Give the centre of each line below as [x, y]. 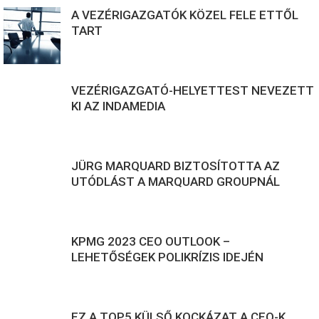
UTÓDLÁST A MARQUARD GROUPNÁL [176, 182]
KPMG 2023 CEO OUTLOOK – [151, 241]
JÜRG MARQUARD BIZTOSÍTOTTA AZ [176, 166]
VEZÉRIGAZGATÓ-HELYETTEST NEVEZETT [193, 90]
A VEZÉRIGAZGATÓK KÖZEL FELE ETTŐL [185, 15]
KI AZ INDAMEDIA [118, 106]
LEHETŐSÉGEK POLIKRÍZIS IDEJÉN [167, 257]
